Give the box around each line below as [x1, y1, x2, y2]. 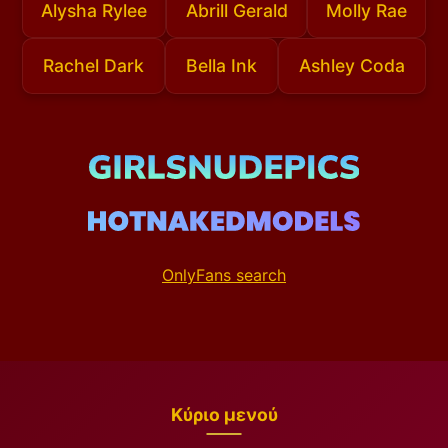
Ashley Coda [298, 55, 405, 77]
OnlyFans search [162, 264, 286, 285]
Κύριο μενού [170, 403, 278, 425]
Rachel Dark [43, 55, 145, 77]
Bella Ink [185, 55, 257, 77]
